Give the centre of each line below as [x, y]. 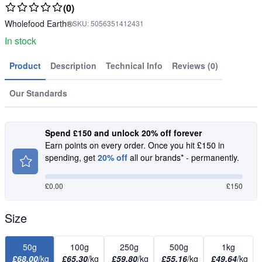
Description [73, 66]
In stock [20, 41]
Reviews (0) [195, 66]
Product [25, 66]
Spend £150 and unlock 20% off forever [123, 133]
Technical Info [134, 66]
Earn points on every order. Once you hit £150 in [135, 145]
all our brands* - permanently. [183, 158]
